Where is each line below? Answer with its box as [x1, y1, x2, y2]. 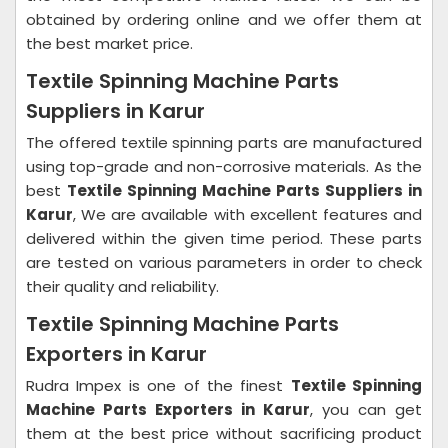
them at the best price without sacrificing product [26, 423, 422, 444]
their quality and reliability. [26, 276, 223, 297]
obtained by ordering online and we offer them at [26, 9, 422, 30]
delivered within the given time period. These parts [26, 228, 422, 249]
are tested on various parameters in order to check [26, 252, 422, 273]
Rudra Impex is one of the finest [26, 375, 291, 396]
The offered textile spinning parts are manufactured [26, 132, 422, 153]
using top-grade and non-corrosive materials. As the [26, 156, 422, 177]
